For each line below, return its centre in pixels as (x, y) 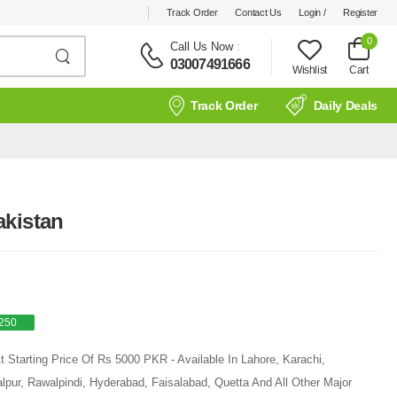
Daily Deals (345, 105)
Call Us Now (201, 46)
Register (360, 12)
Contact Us (258, 12)
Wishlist (309, 70)
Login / (312, 12)
